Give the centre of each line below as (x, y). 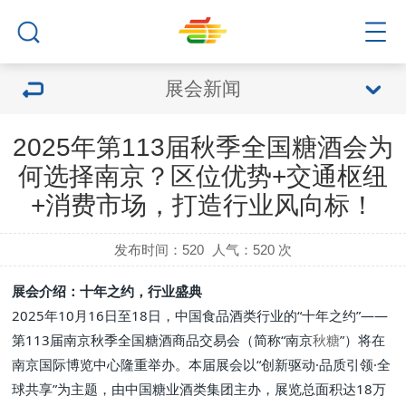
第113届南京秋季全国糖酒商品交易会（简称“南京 (163, 340)
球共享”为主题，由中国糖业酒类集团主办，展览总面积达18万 (199, 389)
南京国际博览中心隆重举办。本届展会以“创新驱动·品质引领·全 (202, 364)
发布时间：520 (159, 250)
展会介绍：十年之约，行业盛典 (107, 291)
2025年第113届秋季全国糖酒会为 (203, 147)
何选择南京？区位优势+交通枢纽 (203, 176)
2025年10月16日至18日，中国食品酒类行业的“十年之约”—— (200, 315)
